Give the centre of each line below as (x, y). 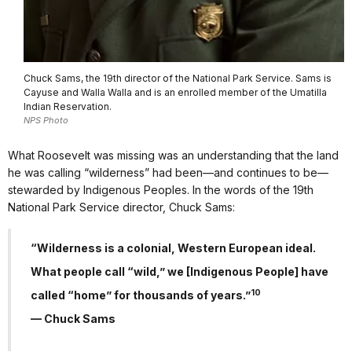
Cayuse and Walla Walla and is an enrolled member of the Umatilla (175, 93)
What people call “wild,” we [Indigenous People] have (180, 271)
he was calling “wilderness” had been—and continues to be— (168, 172)
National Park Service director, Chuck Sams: (121, 207)
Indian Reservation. (68, 107)
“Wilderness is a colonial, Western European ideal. (173, 247)
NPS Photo (46, 121)
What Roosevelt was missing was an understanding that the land (173, 155)
